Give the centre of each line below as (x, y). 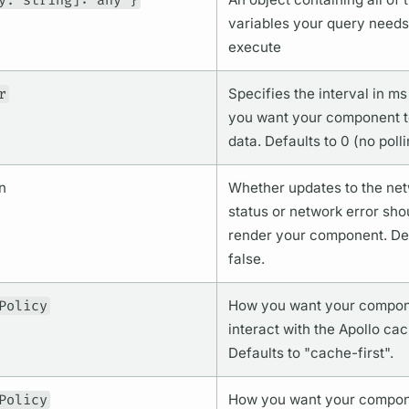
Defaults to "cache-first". (310, 353)
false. (246, 259)
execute (254, 47)
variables (258, 24)
